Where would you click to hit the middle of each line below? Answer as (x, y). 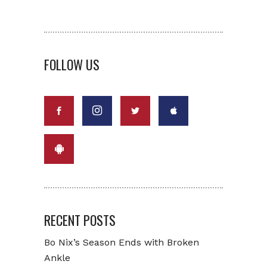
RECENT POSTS (80, 220)
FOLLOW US (72, 64)
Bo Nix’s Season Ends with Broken (122, 242)
